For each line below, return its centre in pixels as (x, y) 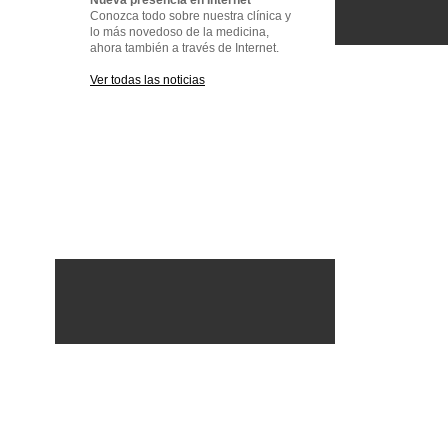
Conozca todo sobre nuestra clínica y (190, 16)
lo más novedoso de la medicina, (179, 32)
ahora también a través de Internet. (184, 48)
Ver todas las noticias (147, 80)
